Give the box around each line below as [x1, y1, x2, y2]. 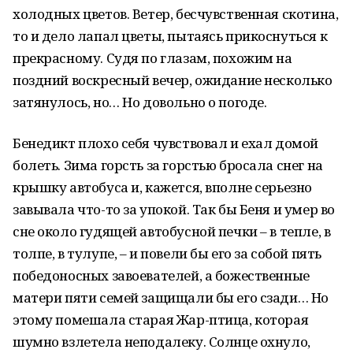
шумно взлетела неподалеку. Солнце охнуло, [13, 333, 310, 351]
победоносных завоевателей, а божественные [13, 266, 310, 284]
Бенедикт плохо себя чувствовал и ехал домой [13, 134, 318, 152]
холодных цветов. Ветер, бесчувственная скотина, [13, 5, 339, 23]
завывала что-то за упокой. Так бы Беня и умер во [13, 200, 335, 218]
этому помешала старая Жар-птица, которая [13, 310, 309, 329]
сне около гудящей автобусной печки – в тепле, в [13, 222, 331, 240]
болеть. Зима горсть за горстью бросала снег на [13, 156, 323, 174]
